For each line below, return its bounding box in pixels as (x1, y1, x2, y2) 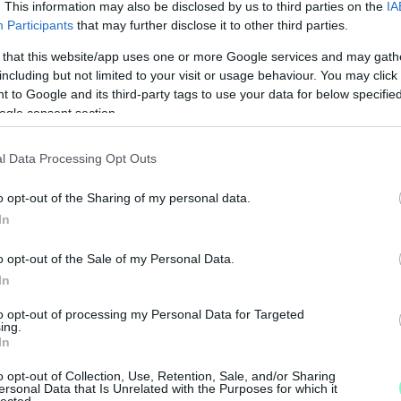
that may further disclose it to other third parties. (73, 17, 348, 32)
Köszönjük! (281, 177, 361, 197)
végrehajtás (246, 232, 316, 247)
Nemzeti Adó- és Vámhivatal (55, 232, 222, 247)
